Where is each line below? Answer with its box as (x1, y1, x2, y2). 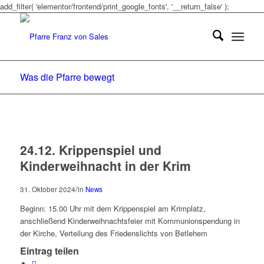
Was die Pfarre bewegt (19, 70, 114, 84)
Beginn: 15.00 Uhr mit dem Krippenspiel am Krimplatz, (19, 203, 206, 214)
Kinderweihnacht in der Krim (19, 157, 191, 174)
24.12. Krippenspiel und (19, 141, 161, 159)
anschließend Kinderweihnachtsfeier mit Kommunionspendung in (19, 215, 240, 227)
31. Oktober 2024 (19, 184, 75, 194)
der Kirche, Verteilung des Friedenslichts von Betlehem (19, 227, 207, 239)
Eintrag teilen (19, 244, 79, 258)
